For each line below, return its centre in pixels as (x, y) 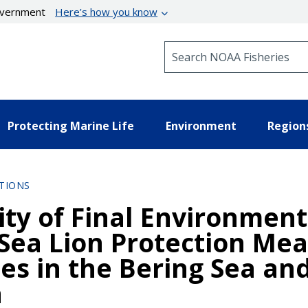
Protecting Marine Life (71, 125)
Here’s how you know (107, 12)
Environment (201, 125)
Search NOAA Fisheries (220, 47)
